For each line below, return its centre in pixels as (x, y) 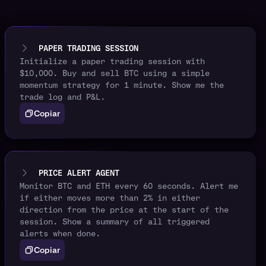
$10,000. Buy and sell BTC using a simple (115, 73)
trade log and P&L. (62, 97)
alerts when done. (60, 234)
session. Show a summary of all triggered (115, 222)
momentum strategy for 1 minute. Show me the (122, 85)
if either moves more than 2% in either (110, 198)
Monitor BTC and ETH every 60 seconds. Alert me (129, 186)
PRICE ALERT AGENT (79, 173)
